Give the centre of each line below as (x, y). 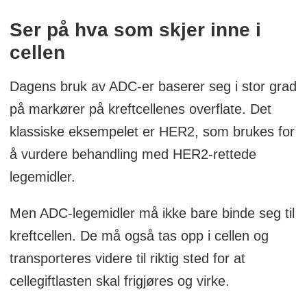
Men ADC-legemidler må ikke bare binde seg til (152, 213)
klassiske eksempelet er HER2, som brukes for (152, 131)
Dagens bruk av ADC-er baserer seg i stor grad (153, 86)
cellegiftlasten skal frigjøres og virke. (119, 281)
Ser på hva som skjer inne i (135, 29)
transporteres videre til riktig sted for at (127, 258)
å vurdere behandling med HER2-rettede (133, 154)
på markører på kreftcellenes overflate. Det (140, 109)
